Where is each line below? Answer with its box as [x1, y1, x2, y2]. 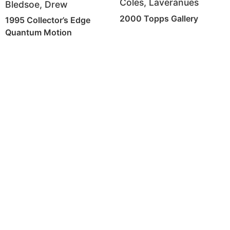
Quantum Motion [5, 27, 72, 38]
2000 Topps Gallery [119, 13, 198, 24]
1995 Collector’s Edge [5, 15, 90, 26]
